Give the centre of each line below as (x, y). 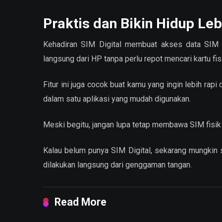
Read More (81, 202)
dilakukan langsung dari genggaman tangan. (117, 165)
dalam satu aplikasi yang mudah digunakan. (117, 99)
